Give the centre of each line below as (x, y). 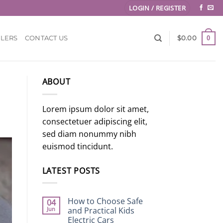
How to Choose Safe (105, 201)
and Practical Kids (101, 211)
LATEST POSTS (71, 170)
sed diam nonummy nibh (89, 134)
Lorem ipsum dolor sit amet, (95, 109)
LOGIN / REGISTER (157, 8)
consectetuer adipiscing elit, (95, 121)
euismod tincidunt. (77, 146)
